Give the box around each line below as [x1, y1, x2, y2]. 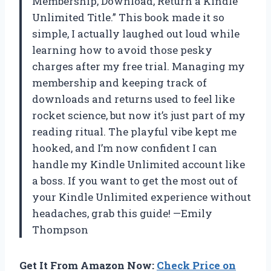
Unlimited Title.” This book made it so [32, 10, 224, 25]
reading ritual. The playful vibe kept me [32, 125, 237, 139]
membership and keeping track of [32, 76, 207, 90]
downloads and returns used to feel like [32, 92, 235, 106]
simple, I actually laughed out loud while [32, 27, 240, 41]
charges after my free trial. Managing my [32, 59, 245, 74]
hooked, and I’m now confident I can [32, 141, 217, 155]
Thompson [32, 223, 88, 237]
